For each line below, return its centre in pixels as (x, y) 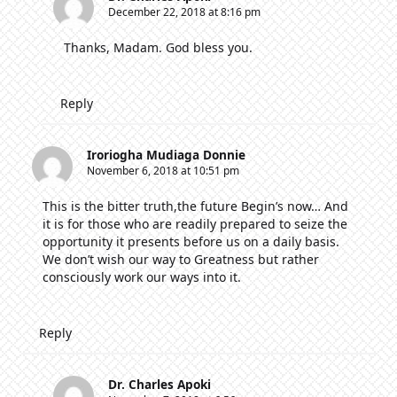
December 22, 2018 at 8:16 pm (184, 12)
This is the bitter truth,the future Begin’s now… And (195, 206)
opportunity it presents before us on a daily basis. (191, 242)
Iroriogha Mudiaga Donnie (166, 155)
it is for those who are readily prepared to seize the (195, 224)
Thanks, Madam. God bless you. (158, 48)
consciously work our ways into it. (142, 277)
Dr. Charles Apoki (160, 385)
